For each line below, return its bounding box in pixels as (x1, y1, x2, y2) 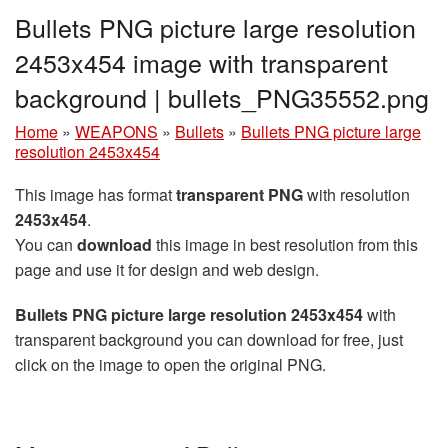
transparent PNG (176, 182, 303, 206)
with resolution (303, 182, 410, 206)
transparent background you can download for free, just (15, 327, 403, 351)
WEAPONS (75, 119, 158, 143)
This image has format (15, 182, 176, 206)
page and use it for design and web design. (15, 257, 319, 281)
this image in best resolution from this (152, 232, 418, 256)
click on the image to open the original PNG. (15, 352, 326, 376)
